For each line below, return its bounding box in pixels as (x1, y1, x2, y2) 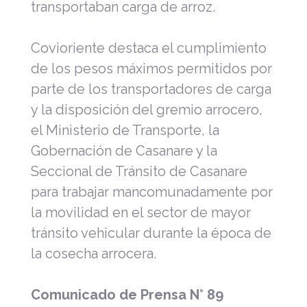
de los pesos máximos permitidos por (31, 60, 272, 77)
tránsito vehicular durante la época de (31, 224, 271, 241)
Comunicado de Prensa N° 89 (31, 286, 223, 303)
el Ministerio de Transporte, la (31, 121, 219, 138)
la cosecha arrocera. (31, 245, 156, 262)
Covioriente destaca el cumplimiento (31, 39, 267, 56)
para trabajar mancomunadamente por (31, 183, 273, 200)
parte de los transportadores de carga (31, 80, 271, 97)
